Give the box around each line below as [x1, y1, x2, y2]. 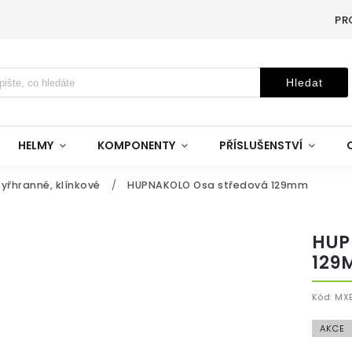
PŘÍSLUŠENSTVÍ [219, 137, 302, 153]
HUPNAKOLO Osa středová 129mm [127, 178, 308, 192]
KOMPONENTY [97, 137, 175, 153]
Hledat [285, 76, 323, 89]
